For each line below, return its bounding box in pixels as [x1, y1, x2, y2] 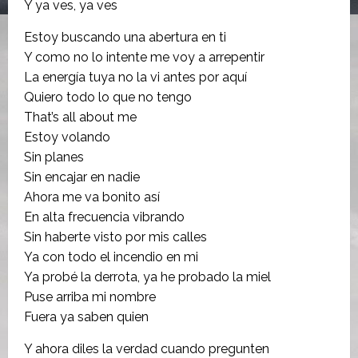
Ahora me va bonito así [24, 189, 160, 205]
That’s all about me [24, 109, 137, 125]
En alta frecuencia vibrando [24, 209, 185, 225]
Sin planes [24, 149, 84, 165]
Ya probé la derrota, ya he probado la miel [24, 268, 271, 284]
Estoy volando [24, 129, 110, 145]
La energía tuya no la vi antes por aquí [24, 69, 247, 85]
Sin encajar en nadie [24, 169, 140, 185]
